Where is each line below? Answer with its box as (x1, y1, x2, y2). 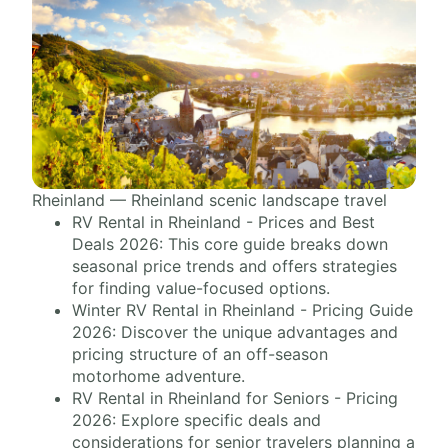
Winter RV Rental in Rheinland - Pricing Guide (72, 300, 413, 320)
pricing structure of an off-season (72, 344, 328, 364)
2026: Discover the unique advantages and (72, 322, 398, 342)
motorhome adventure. (72, 366, 245, 386)
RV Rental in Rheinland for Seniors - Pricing (72, 388, 398, 408)
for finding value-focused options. (72, 278, 330, 298)
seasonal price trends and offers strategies (72, 256, 397, 276)
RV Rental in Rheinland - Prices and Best (72, 212, 375, 232)
